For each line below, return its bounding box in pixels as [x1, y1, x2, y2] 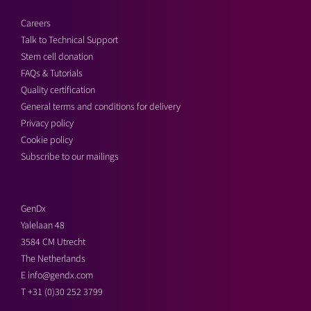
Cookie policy [21, 133, 73, 147]
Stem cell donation [21, 50, 93, 64]
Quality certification [21, 83, 95, 97]
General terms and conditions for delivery [21, 100, 180, 114]
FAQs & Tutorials [21, 67, 83, 81]
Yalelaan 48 [21, 219, 65, 233]
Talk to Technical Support [21, 33, 118, 47]
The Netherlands [21, 252, 85, 266]
